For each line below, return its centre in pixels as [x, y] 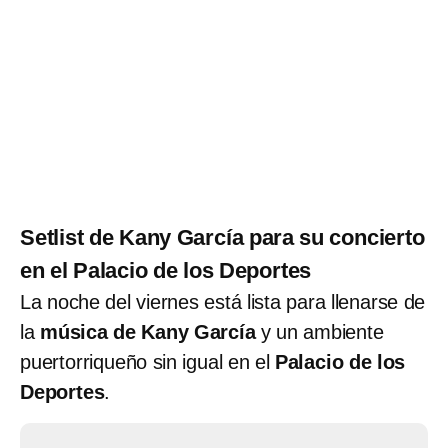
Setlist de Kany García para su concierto [222, 237]
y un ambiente [319, 331]
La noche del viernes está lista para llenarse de [223, 301]
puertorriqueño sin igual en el [147, 361]
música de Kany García [148, 331]
